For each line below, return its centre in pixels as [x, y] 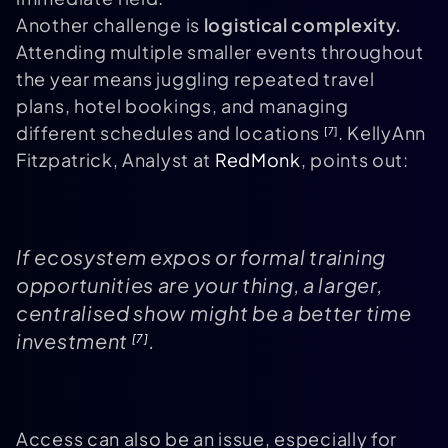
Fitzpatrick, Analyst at [115, 160]
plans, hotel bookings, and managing [182, 106]
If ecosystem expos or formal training [201, 257]
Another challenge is [110, 25]
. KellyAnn [381, 133]
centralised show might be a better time [214, 313]
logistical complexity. [303, 25]
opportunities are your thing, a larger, [199, 285]
